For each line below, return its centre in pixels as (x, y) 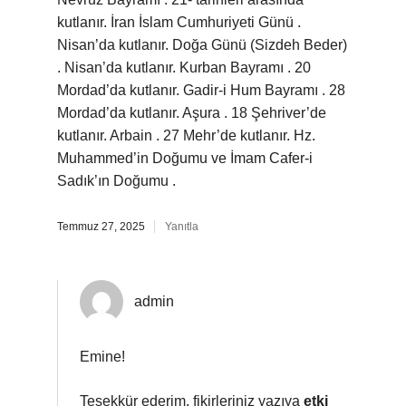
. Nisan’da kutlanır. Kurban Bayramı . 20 (184, 68)
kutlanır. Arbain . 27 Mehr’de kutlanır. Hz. (186, 135)
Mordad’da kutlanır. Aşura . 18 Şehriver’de (192, 113)
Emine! (102, 357)
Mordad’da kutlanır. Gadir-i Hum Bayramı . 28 (201, 90)
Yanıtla (182, 227)
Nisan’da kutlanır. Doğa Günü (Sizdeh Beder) (202, 45)
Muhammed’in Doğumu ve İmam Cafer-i (185, 158)
